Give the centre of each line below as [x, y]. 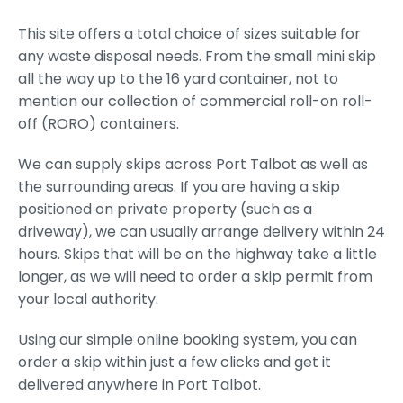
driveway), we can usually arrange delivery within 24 [201, 232]
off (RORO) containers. [99, 124]
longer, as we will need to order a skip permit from [195, 277]
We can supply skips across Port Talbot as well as [193, 165]
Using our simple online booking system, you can [188, 340]
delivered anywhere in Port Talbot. [139, 385]
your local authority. [88, 300]
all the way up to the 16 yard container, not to [178, 79]
